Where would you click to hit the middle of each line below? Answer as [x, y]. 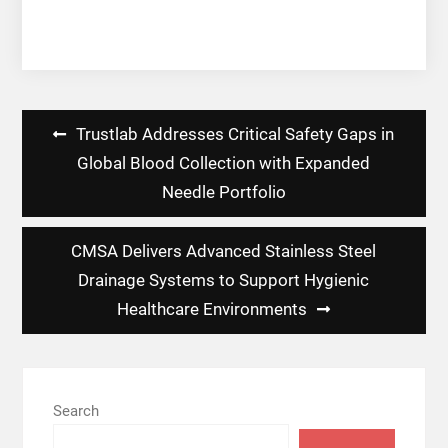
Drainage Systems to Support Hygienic [224, 280]
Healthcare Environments [212, 309]
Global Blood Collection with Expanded [224, 163]
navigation [67, 160]
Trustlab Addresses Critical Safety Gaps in [235, 134]
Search [75, 410]
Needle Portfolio [223, 192]
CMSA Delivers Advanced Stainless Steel [224, 251]
